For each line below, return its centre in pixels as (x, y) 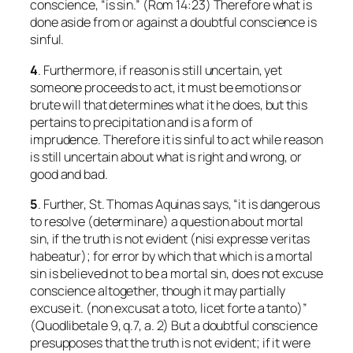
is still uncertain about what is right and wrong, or (166, 156)
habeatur (56, 256)
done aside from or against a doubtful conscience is (173, 22)
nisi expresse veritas (252, 238)
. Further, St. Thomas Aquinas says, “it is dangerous (178, 204)
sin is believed (70, 273)
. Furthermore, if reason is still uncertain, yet (160, 70)
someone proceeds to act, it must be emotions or (166, 87)
